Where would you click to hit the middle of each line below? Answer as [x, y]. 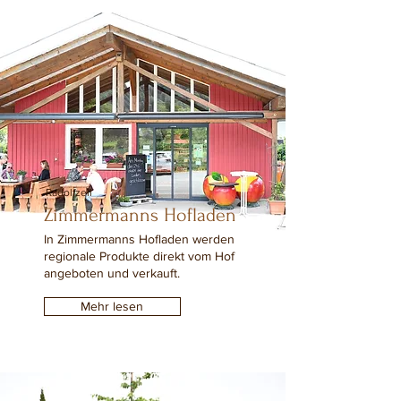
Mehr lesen [112, 306]
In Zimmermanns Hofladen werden [139, 239]
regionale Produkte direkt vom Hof [139, 256]
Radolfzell [68, 192]
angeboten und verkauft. [111, 273]
